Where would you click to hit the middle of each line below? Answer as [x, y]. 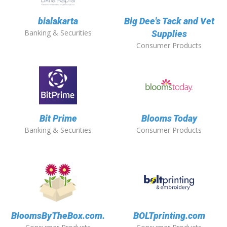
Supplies [169, 34]
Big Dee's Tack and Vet [169, 21]
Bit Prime [58, 119]
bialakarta [58, 21]
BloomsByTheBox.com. [58, 216]
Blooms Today [169, 119]
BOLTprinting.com [169, 216]
